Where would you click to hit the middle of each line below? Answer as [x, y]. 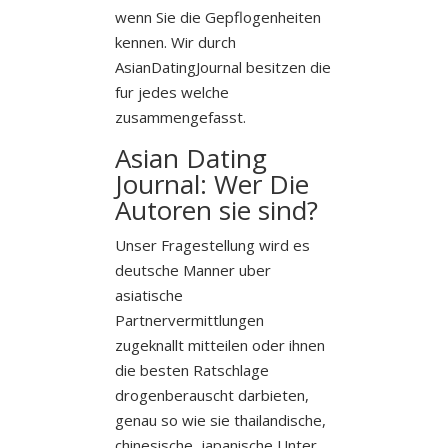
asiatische [148, 294]
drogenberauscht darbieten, [211, 394]
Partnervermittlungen [189, 319]
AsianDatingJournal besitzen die [222, 66]
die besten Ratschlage [191, 369]
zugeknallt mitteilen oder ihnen [219, 344]
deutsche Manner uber [192, 269]
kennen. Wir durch [175, 41]
